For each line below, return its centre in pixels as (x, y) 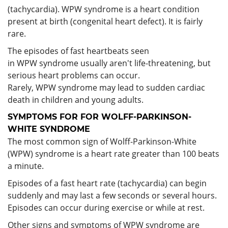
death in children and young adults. (76, 99)
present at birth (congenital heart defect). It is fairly (105, 21)
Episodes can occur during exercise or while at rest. (106, 207)
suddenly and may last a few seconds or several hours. (112, 195)
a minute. (26, 166)
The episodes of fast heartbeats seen (78, 51)
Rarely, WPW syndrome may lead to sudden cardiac (106, 87)
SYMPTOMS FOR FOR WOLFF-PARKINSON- (99, 117)
